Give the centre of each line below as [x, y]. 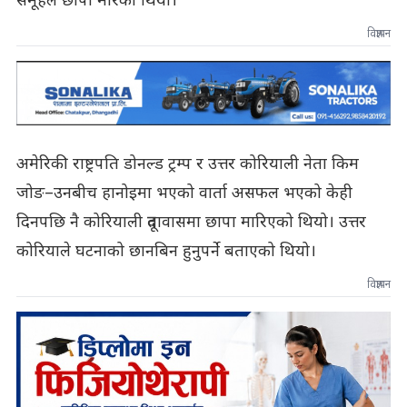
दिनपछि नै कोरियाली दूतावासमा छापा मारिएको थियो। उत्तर [191, 223]
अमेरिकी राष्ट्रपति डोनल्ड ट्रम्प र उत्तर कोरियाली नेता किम [187, 164]
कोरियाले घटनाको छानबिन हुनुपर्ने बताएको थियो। [166, 252]
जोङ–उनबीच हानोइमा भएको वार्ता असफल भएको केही [184, 194]
